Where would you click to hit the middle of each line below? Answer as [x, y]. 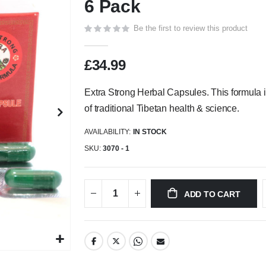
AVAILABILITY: [108, 132]
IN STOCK [150, 132]
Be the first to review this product [191, 28]
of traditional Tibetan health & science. [162, 108]
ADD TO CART [212, 194]
